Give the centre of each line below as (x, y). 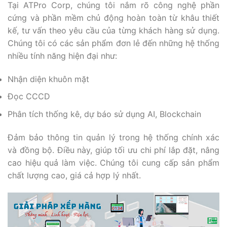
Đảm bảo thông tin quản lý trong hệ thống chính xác (113, 137)
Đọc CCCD (29, 97)
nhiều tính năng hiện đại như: (62, 55)
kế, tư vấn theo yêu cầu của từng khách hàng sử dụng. (113, 30)
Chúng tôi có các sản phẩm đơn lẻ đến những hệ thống (113, 43)
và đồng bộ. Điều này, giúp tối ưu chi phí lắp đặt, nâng (113, 150)
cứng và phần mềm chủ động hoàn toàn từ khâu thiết (113, 17)
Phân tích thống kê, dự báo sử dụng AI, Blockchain (104, 114)
